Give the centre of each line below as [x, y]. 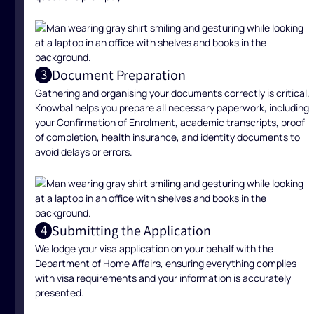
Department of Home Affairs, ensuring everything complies [166, 262]
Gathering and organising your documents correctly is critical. [173, 92]
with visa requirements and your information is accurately [163, 277]
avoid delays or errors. [84, 151]
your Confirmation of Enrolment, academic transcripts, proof [170, 122]
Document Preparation [119, 75]
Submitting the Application [132, 230]
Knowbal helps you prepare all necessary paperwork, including [172, 107]
